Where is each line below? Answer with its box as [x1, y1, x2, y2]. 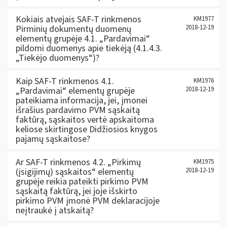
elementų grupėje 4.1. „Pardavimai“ [16, 32, 150, 45]
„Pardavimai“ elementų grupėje [16, 84, 135, 97]
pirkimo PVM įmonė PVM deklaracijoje [16, 194, 160, 207]
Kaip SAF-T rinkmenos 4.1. [16, 74, 114, 88]
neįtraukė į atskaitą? [16, 204, 94, 217]
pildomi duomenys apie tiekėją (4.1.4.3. [16, 42, 162, 55]
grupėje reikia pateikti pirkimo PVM [16, 175, 148, 188]
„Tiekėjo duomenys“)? [16, 51, 99, 64]
